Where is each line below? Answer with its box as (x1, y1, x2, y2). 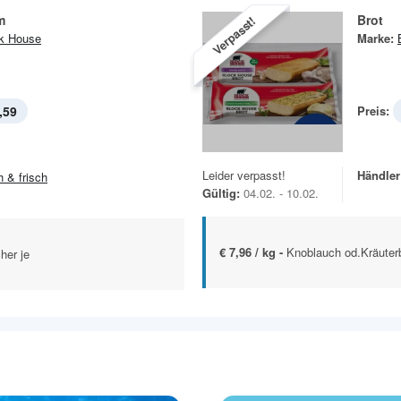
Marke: (357, 29, 394, 47)
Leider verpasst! (202, 166, 286, 183)
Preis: (357, 101, 389, 119)
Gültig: (202, 183, 240, 201)
